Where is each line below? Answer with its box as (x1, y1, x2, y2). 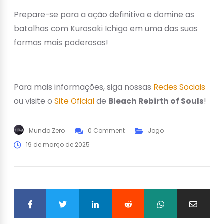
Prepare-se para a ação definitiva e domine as (14, 9, 194, 20)
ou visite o (14, 95, 54, 106)
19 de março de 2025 (25, 140, 90, 149)
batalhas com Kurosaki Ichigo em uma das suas (14, 23, 198, 34)
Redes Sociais (153, 81, 205, 92)
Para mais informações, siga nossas (14, 81, 153, 92)
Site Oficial (54, 95, 94, 106)
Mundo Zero (28, 126, 65, 135)
